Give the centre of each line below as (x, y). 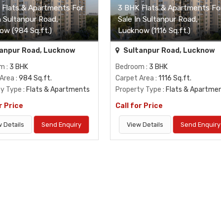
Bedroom (130, 67)
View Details (145, 124)
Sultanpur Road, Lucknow (168, 50)
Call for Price (139, 106)
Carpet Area (134, 78)
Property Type (138, 89)
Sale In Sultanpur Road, (158, 19)
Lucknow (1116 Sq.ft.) (154, 30)
